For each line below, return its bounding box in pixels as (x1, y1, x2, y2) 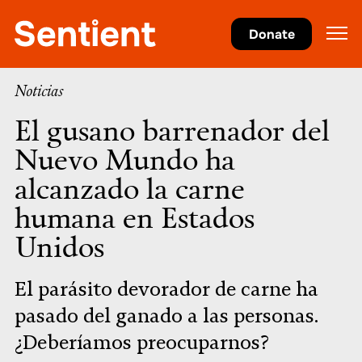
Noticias (15, 81, 63, 101)
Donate (248, 25, 295, 43)
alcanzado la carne (15, 167, 245, 208)
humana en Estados (15, 196, 255, 237)
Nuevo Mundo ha (15, 138, 235, 179)
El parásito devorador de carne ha (15, 277, 318, 301)
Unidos (15, 225, 104, 266)
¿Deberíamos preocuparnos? (15, 330, 269, 355)
